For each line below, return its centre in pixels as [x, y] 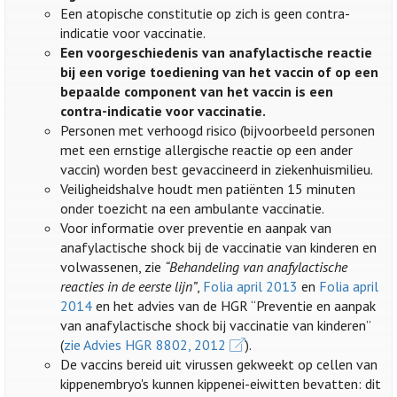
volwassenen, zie [113, 267]
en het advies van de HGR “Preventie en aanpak [234, 306]
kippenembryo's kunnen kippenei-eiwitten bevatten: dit [221, 384]
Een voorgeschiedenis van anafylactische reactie [217, 53]
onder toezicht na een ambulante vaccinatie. [193, 209]
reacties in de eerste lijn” [129, 287]
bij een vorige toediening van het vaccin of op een [220, 72]
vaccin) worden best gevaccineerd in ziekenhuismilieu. [217, 170]
